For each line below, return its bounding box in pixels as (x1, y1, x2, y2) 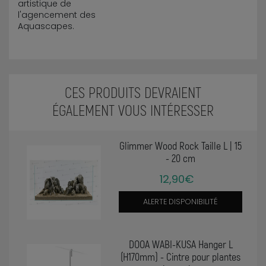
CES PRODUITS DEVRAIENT (65, 83, 201, 101)
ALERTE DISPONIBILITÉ (143, 196, 218, 207)
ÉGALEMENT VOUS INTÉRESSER (52, 100, 214, 119)
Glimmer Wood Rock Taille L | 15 (119, 138, 242, 152)
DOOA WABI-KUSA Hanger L (128, 237, 233, 251)
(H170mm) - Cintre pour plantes (121, 250, 241, 264)
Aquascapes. (18, 20, 77, 32)
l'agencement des (18, 8, 96, 21)
